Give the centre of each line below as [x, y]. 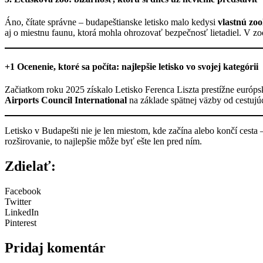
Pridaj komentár [55, 247]
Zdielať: [30, 166]
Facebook [23, 191]
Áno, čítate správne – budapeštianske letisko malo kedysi [111, 22]
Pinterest [21, 222]
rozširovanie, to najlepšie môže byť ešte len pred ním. [103, 141]
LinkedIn [22, 212]
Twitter [18, 201]
